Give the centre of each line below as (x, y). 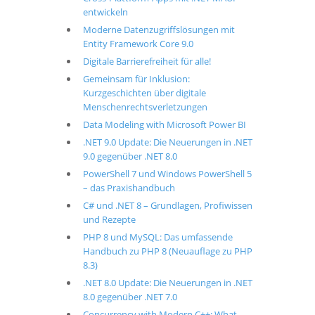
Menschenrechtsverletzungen (145, 107)
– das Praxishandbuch (129, 188)
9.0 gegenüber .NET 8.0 (130, 156)
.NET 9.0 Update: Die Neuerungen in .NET (167, 142)
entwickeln (105, 12)
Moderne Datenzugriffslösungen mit (159, 30)
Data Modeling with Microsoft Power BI (164, 124)
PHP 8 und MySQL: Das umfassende (157, 237)
